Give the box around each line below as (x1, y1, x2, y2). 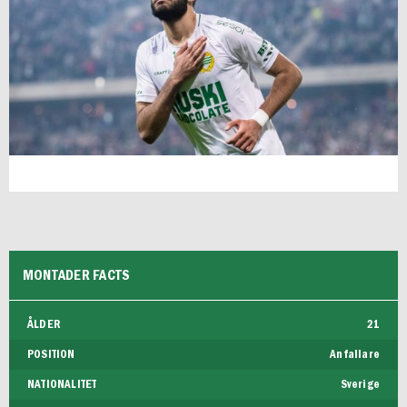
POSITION (27, 349, 75, 362)
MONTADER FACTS (23, 268, 131, 283)
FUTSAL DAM (32, 16, 109, 30)
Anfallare (330, 349, 380, 362)
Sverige (340, 379, 380, 392)
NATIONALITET (27, 379, 97, 392)
